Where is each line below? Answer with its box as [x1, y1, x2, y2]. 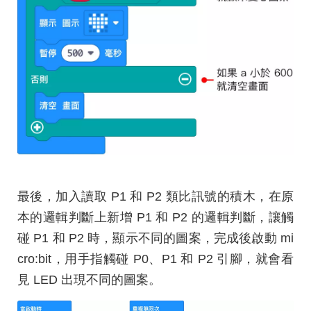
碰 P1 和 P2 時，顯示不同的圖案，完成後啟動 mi [17, 230, 294, 245]
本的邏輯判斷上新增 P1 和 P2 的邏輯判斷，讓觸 [17, 210, 294, 224]
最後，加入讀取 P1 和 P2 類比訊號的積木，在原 [17, 189, 294, 203]
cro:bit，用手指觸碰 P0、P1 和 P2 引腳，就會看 [17, 251, 294, 266]
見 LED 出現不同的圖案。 [17, 272, 161, 287]
